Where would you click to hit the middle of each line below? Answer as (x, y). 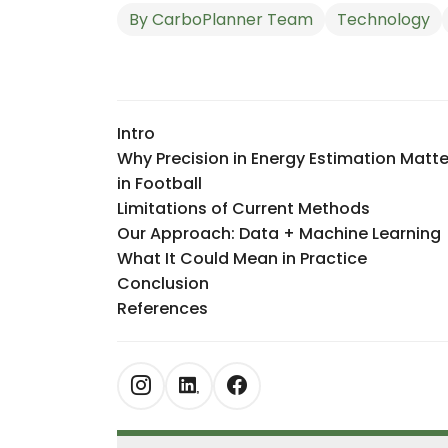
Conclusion (162, 284)
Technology (383, 20)
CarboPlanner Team (232, 20)
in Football (159, 184)
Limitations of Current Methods (243, 209)
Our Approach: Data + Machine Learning (278, 234)
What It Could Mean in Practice (241, 259)
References (162, 309)
